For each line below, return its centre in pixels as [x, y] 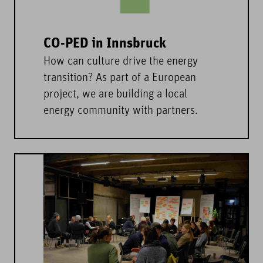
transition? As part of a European [120, 78]
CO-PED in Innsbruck [105, 44]
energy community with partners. [121, 111]
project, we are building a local [115, 95]
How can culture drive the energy [121, 62]
